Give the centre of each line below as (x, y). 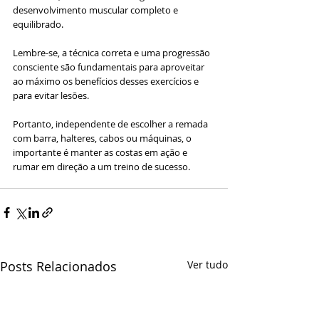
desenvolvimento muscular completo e (96, 10)
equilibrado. (39, 25)
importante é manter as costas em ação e (101, 153)
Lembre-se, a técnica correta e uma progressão (113, 53)
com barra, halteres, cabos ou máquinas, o (103, 138)
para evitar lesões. (52, 96)
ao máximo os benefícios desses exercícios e (107, 82)
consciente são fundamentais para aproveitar (110, 67)
